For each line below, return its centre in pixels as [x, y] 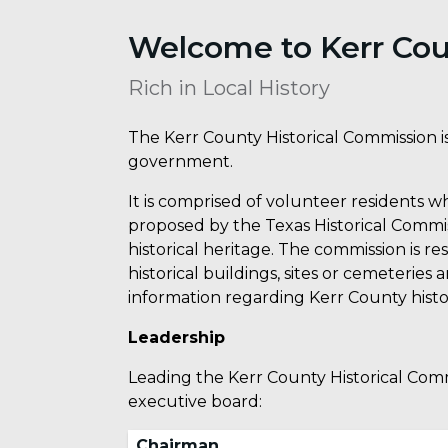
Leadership [176, 338]
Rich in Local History [229, 88]
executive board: [195, 402]
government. [180, 162]
